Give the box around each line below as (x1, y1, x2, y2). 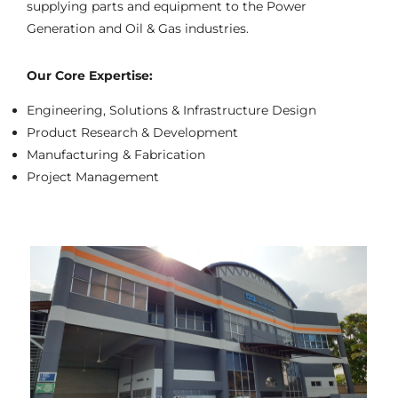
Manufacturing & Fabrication (27, 146, 205, 163)
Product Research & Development (27, 123, 238, 140)
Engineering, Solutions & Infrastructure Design (27, 101, 316, 118)
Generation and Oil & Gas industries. (27, 20, 249, 36)
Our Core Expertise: (27, 67, 153, 84)
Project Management (27, 168, 159, 185)
